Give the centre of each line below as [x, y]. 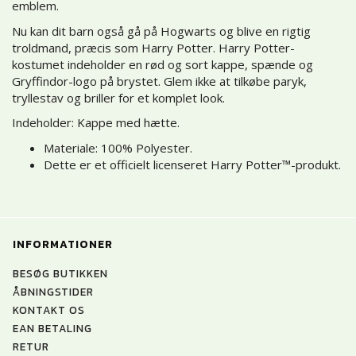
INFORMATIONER [63, 244]
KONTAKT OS [49, 310]
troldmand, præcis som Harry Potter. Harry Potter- [153, 47]
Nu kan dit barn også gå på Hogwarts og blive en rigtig [161, 31]
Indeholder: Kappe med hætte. [96, 123]
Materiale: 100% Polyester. [118, 147]
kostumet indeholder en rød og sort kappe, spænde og [163, 64]
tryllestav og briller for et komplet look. [118, 97]
